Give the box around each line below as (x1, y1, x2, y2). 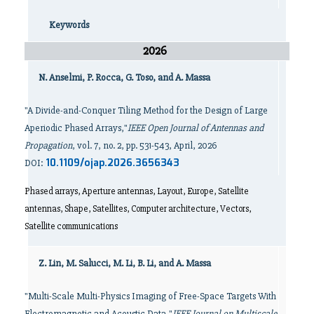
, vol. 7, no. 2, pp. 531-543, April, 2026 (72, 139, 217, 151)
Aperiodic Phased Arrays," (25, 122, 128, 134)
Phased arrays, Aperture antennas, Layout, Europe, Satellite (25, 186, 249, 198)
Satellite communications (25, 221, 118, 233)
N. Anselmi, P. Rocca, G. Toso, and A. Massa (39, 71, 210, 83)
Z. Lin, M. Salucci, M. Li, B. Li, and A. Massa (39, 257, 211, 270)
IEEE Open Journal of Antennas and (128, 122, 264, 134)
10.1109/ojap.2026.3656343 (46, 156, 179, 171)
